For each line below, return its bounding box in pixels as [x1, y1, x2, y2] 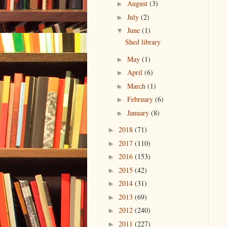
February [127, 94, 155, 104]
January [127, 107, 151, 118]
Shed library [125, 37, 161, 47]
